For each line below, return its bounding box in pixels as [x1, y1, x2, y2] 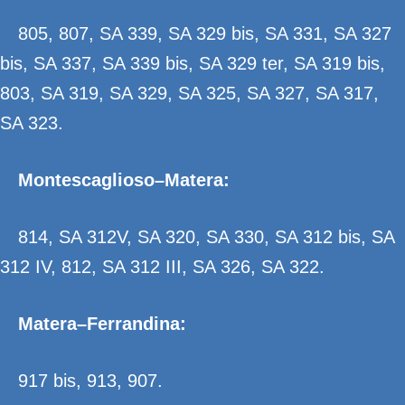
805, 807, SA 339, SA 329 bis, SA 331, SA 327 [18, 24, 391, 43]
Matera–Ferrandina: [18, 314, 186, 334]
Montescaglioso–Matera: [18, 170, 230, 190]
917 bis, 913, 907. [18, 371, 163, 391]
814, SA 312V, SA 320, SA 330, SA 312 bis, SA [18, 227, 394, 247]
